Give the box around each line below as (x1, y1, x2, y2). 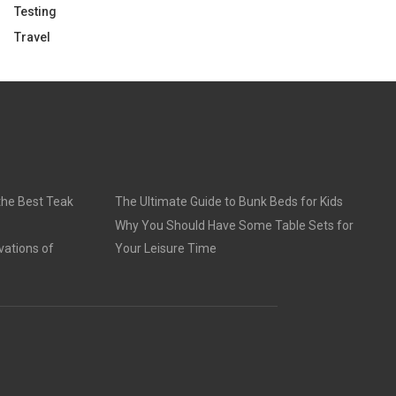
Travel (14, 30, 50, 44)
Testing (14, 4, 57, 19)
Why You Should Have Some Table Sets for (114, 218, 354, 232)
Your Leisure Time (114, 241, 217, 255)
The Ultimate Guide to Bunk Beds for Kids (114, 194, 343, 209)
